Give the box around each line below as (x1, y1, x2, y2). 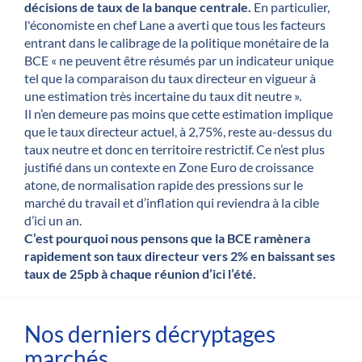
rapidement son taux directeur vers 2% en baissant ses (24, 247, 335, 263)
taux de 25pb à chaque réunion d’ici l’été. (24, 265, 256, 281)
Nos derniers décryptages (24, 320, 276, 348)
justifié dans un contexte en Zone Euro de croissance (24, 158, 314, 175)
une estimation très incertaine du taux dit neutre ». (24, 87, 301, 103)
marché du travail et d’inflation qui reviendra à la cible (24, 194, 319, 210)
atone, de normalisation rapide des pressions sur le (24, 176, 303, 192)
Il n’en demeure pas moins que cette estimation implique (24, 105, 333, 121)
